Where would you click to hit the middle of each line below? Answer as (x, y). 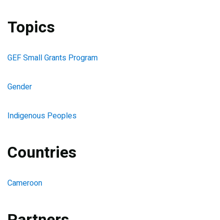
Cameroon (25, 183)
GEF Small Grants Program (53, 58)
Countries (42, 153)
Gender (20, 87)
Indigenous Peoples (42, 116)
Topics (31, 27)
